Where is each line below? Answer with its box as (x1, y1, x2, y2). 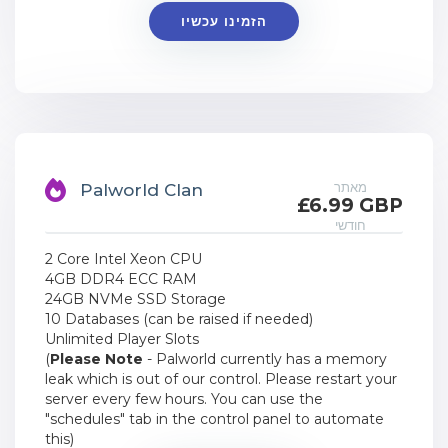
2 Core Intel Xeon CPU (45, 250, 202, 268)
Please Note (50, 350, 143, 368)
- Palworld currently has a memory (143, 350, 387, 368)
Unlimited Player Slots (45, 330, 199, 348)
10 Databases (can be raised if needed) (45, 310, 313, 328)
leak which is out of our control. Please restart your (45, 370, 397, 388)
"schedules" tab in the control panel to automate (45, 410, 384, 428)
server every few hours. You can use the (45, 390, 323, 408)
